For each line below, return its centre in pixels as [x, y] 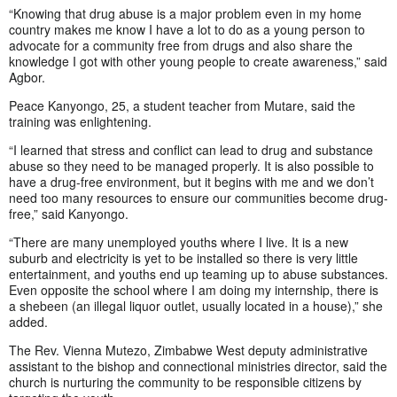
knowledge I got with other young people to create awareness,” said [198, 61]
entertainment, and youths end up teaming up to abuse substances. [198, 273]
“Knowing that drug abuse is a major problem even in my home [185, 13]
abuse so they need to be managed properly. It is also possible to [191, 165]
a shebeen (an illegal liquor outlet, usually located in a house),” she [196, 305]
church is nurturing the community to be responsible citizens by [185, 381]
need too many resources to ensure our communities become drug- [198, 197]
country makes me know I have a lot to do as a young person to [187, 29]
